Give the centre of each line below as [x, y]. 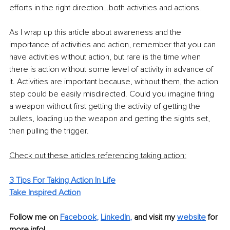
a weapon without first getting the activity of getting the [106, 107]
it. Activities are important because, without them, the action [115, 82]
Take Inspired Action [45, 193]
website [191, 217]
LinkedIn [115, 217]
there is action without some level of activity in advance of [112, 70]
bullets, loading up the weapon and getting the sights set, [111, 119]
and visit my [156, 217]
